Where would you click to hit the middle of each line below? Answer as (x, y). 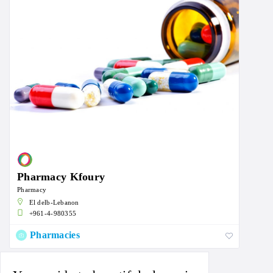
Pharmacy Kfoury (61, 177)
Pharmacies (55, 235)
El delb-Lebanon (54, 203)
